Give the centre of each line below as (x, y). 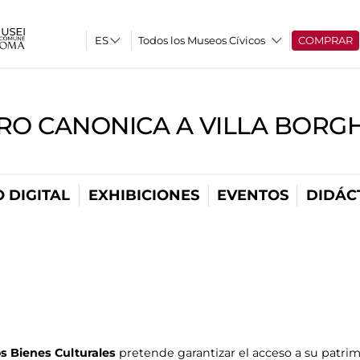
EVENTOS (253, 195)
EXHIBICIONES (144, 195)
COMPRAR (326, 40)
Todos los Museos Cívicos (202, 40)
